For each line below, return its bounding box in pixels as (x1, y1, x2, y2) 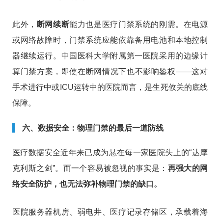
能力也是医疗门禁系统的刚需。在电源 (69, 20, 208, 29)
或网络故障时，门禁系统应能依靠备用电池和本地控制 (12, 36, 208, 45)
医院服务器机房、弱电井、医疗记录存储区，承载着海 (12, 208, 208, 217)
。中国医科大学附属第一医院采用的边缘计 (53, 52, 208, 60)
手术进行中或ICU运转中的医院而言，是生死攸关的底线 (12, 83, 208, 92)
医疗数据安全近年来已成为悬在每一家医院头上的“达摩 (12, 148, 208, 157)
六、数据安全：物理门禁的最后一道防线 (22, 124, 164, 133)
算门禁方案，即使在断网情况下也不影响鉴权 (12, 67, 176, 76)
